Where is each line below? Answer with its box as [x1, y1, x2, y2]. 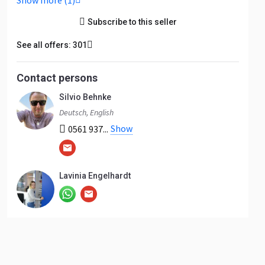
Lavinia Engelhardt [59, 171, 131, 180]
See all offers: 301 [17, 40, 87, 50]
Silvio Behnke [59, 92, 111, 102]
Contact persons [17, 72, 98, 84]
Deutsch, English [59, 107, 114, 118]
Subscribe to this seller [87, 17, 177, 27]
